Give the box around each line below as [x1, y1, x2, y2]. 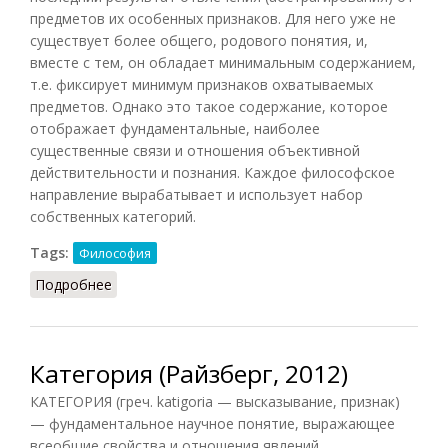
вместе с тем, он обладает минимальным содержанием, [30, 52, 416, 72]
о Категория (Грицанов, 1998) [112, 274, 315, 294]
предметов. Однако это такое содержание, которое [30, 96, 388, 116]
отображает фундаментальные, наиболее [30, 118, 320, 138]
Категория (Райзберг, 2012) [30, 356, 348, 390]
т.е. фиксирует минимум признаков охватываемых [30, 74, 373, 94]
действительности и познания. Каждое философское [30, 162, 395, 182]
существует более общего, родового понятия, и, [30, 30, 368, 50]
